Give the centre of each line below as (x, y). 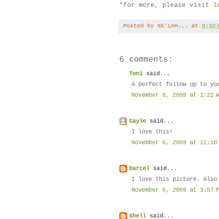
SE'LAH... (173, 26)
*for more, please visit (166, 5)
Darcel (139, 169)
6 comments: (146, 60)
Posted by (140, 26)
